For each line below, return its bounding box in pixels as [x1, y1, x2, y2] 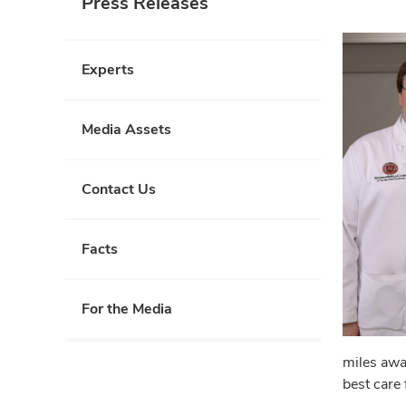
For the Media [82, 299, 172, 318]
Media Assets [82, 120, 171, 139]
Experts [82, 60, 134, 79]
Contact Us [82, 179, 156, 198]
